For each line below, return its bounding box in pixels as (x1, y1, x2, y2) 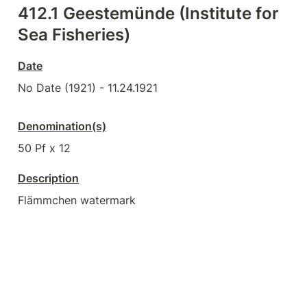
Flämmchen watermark (18, 193, 136, 207)
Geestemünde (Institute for (63, 3, 279, 23)
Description (18, 171, 79, 185)
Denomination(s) (18, 119, 106, 133)
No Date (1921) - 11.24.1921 (18, 80, 158, 95)
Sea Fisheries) (18, 24, 130, 45)
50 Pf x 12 (18, 140, 71, 155)
